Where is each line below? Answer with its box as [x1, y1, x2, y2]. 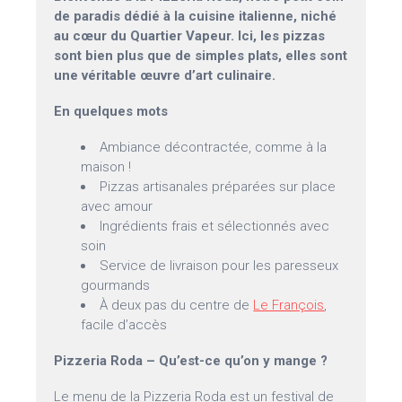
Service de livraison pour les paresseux [100, 258, 339, 275]
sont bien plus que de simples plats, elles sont [54, 48, 348, 65]
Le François [253, 297, 325, 314]
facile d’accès [81, 317, 168, 334]
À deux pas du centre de [100, 297, 254, 314]
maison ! [81, 159, 132, 176]
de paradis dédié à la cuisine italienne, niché [54, 8, 337, 25]
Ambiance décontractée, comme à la [100, 139, 328, 156]
